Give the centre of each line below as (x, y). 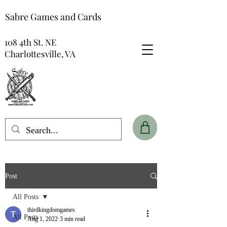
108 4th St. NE (30, 42)
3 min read (72, 219)
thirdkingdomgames (51, 210)
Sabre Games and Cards (53, 17)
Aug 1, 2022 (43, 219)
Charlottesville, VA (40, 54)
